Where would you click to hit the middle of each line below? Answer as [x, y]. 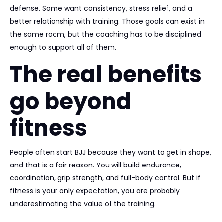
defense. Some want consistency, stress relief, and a [101, 8]
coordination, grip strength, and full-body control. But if [105, 178]
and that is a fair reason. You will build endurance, [96, 165]
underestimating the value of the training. [83, 204]
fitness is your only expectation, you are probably [95, 191]
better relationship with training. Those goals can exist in [107, 21]
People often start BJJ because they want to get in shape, [111, 152]
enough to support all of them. [63, 47]
